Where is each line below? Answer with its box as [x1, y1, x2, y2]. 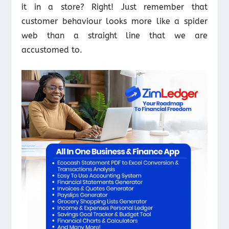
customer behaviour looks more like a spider [21, 16, 208, 26]
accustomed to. [21, 44, 83, 55]
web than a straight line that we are [21, 30, 208, 40]
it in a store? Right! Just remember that [21, 2, 208, 12]
